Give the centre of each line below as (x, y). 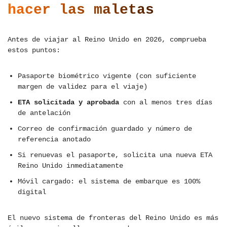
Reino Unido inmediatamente (70, 166)
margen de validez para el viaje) (83, 87)
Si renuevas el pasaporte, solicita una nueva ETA (115, 155)
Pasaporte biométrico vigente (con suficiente (107, 76)
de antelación (44, 113)
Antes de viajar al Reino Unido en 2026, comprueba (107, 40)
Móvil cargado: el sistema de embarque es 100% (109, 182)
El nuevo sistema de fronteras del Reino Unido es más (113, 218)
